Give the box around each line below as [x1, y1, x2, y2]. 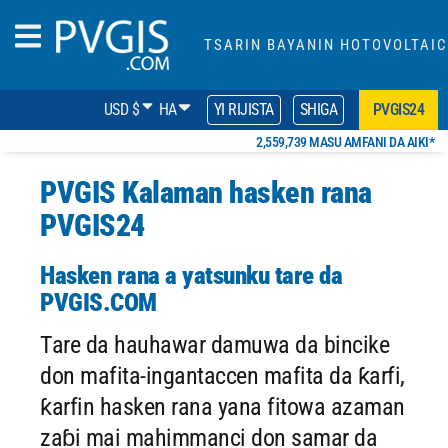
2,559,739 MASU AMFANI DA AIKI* [256, 134, 434, 150]
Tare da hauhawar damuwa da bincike [40, 331, 389, 359]
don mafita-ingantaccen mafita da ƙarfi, [40, 362, 405, 390]
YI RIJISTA [213, 100, 274, 119]
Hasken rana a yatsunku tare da [40, 261, 342, 290]
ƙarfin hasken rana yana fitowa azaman [40, 393, 405, 421]
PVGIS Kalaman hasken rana [40, 175, 372, 210]
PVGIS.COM [40, 288, 157, 317]
